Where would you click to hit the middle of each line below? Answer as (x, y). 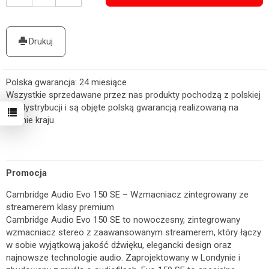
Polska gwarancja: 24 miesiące (66, 82)
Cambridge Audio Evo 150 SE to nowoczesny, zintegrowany (123, 220)
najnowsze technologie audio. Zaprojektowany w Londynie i (123, 258)
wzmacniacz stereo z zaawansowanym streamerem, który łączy (134, 232)
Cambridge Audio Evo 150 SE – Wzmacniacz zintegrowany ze (127, 195)
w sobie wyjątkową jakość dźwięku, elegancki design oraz (119, 245)
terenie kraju (30, 120)
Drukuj (40, 41)
